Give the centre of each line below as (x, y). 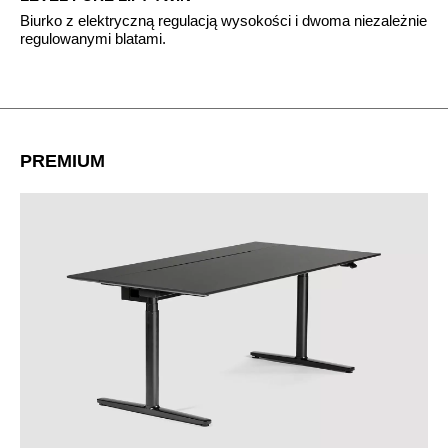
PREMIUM (62, 160)
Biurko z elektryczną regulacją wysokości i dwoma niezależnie (223, 20)
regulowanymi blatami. (93, 38)
